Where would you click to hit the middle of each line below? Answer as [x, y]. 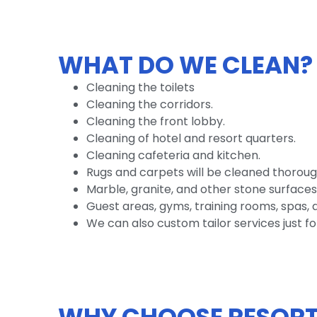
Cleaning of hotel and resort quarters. [191, 139]
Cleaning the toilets [140, 88]
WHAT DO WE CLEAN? [185, 65]
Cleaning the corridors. [150, 105]
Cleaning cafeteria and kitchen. [173, 156]
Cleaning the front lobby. [156, 122]
